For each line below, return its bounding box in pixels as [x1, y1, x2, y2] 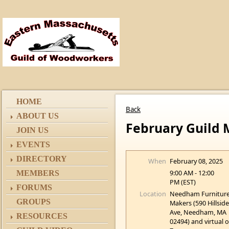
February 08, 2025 [170, 156, 223, 166]
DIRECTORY [16, 154, 67, 163]
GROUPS [16, 197, 51, 206]
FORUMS [16, 183, 52, 192]
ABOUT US [16, 111, 59, 120]
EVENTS [16, 140, 50, 149]
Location [140, 189, 167, 198]
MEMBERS [16, 169, 59, 177]
